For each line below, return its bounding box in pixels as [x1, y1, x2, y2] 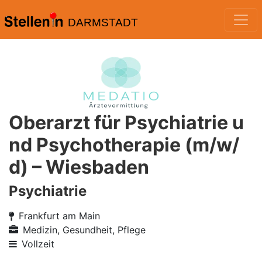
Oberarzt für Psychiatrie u [9, 111, 244, 134]
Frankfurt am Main [19, 210, 100, 222]
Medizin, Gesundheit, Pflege [23, 224, 146, 236]
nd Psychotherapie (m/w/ [9, 133, 239, 156]
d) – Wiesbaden [9, 156, 149, 178]
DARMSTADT [67, 16, 138, 29]
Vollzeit [22, 238, 54, 250]
